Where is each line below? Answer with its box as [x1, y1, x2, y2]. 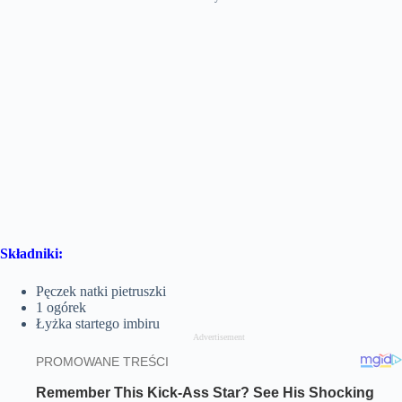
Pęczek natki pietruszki [36, 283, 166, 299]
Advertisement [193, 331, 245, 342]
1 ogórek [36, 299, 86, 315]
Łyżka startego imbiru [36, 315, 160, 331]
